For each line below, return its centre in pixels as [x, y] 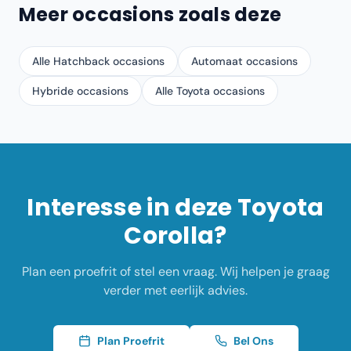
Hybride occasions [80, 91]
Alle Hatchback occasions [98, 61]
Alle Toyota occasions [210, 91]
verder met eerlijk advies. [175, 290]
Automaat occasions [244, 61]
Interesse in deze [132, 208]
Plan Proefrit [130, 341]
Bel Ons [253, 341]
